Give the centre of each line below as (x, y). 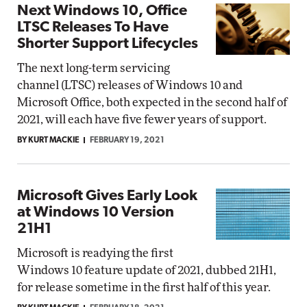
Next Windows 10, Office (102, 11)
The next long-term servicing (94, 68)
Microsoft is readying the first (95, 253)
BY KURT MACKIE (48, 140)
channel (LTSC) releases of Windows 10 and (130, 85)
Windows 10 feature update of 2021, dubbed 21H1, (147, 270)
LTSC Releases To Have (93, 28)
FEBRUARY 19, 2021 (127, 140)
